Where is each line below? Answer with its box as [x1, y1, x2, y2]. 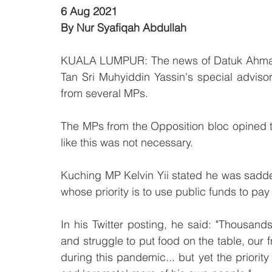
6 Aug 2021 [61, 4, 117, 19]
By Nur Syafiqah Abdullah [61, 21, 186, 35]
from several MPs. [61, 86, 148, 101]
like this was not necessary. [61, 135, 193, 150]
